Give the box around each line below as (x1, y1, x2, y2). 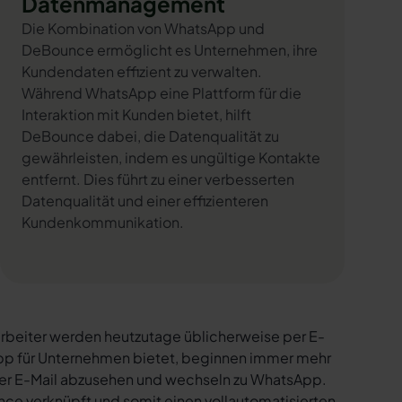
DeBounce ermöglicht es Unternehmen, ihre (22, 40, 318, 59)
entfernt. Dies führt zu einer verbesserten (22, 170, 294, 188)
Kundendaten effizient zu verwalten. (22, 62, 262, 81)
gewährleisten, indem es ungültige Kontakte (22, 148, 320, 167)
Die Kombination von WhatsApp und (22, 19, 265, 38)
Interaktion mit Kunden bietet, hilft (22, 105, 251, 124)
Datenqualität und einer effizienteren (22, 191, 268, 210)
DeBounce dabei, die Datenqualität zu (22, 127, 279, 145)
